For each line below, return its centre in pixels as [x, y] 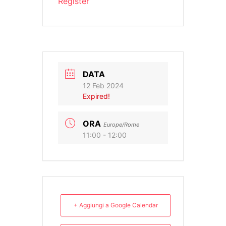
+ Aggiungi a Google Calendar [116, 205]
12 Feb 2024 [103, 86]
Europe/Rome [121, 125]
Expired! [96, 96]
